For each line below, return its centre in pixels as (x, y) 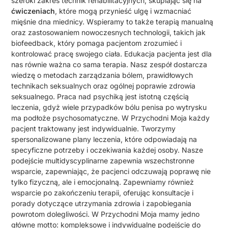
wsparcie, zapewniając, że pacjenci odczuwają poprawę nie (111, 172)
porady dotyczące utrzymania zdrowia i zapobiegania (102, 204)
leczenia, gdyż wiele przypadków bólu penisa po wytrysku (109, 107)
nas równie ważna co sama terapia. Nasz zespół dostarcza (109, 65)
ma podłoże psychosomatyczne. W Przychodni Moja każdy (111, 118)
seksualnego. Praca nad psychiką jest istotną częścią (100, 97)
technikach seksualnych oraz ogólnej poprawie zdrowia (104, 86)
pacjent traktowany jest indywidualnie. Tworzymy (94, 129)
